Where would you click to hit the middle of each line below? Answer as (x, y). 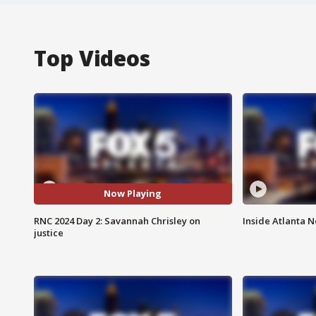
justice (49, 232)
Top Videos (92, 58)
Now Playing (133, 194)
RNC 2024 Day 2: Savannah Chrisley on (117, 220)
